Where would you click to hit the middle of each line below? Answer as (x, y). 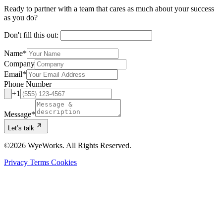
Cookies (64, 163)
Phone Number (28, 84)
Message (18, 114)
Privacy (17, 163)
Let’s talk (21, 128)
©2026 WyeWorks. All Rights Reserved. (68, 146)
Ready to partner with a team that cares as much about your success (109, 9)
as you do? (21, 18)
